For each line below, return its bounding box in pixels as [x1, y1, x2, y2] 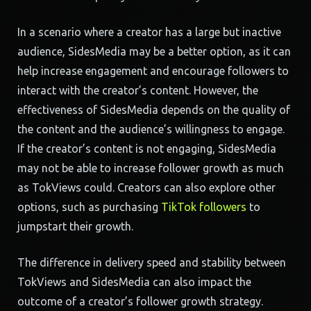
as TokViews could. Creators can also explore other [17, 181, 276, 194]
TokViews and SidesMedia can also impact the [17, 276, 251, 288]
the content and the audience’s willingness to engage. [17, 123, 285, 135]
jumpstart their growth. [17, 220, 133, 233]
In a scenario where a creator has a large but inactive [17, 26, 281, 38]
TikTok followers [161, 201, 246, 213]
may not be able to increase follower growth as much [17, 162, 284, 174]
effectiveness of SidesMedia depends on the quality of [17, 103, 290, 116]
